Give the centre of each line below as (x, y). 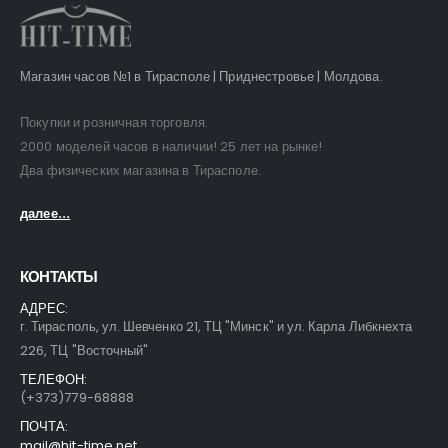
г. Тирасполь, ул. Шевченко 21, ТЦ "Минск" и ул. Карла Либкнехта (216, 327)
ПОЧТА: (44, 427)
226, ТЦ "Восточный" (84, 351)
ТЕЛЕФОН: (54, 380)
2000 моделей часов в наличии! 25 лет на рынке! (171, 147)
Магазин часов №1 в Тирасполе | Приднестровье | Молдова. (201, 76)
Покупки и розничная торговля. (114, 123)
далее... (45, 213)
